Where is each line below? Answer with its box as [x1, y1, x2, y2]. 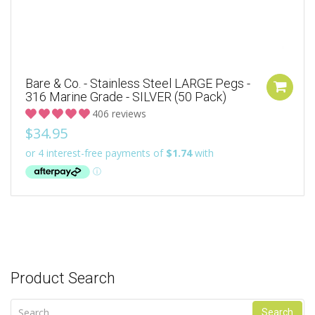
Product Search [11, 269, 115, 288]
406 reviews [92, 107, 146, 121]
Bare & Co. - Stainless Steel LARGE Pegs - [25, 76, 250, 91]
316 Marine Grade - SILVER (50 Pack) [25, 89, 226, 105]
